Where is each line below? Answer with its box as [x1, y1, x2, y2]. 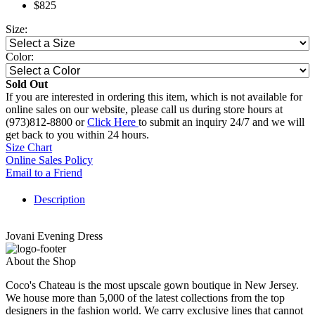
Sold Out [6, 78, 48, 91]
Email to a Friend [6, 167, 82, 179]
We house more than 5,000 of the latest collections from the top [6, 292, 285, 304]
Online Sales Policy [6, 154, 93, 167]
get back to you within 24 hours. [6, 129, 149, 141]
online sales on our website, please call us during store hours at [6, 103, 283, 116]
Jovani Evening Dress [6, 230, 103, 243]
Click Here [87, 116, 139, 129]
